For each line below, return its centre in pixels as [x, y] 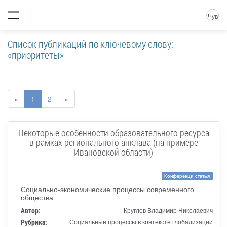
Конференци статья [187, 176]
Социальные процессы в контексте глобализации [141, 221]
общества [37, 197]
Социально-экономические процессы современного [107, 189]
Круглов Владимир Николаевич [168, 210]
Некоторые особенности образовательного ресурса [113, 133]
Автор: [30, 210]
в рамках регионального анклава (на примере [113, 142]
